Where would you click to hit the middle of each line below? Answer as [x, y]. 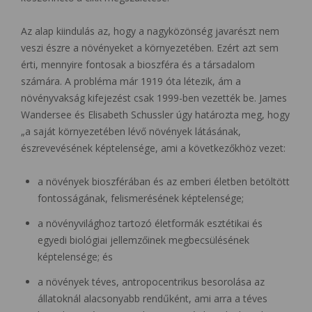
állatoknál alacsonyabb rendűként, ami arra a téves [153, 298]
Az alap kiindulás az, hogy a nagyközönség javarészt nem [150, 31]
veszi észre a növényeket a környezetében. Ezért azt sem [150, 47]
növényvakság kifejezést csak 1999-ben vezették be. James [154, 97]
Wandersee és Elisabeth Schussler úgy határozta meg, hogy [155, 114]
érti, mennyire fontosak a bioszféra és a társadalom [138, 64]
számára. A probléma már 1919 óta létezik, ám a [131, 81]
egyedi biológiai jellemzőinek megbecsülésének [143, 240]
